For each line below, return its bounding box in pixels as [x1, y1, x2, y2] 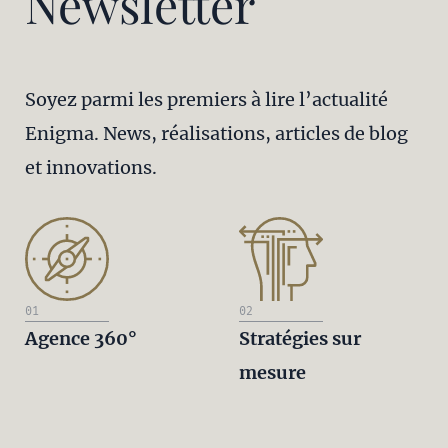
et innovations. [25, 156, 157, 179]
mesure [239, 361, 306, 384]
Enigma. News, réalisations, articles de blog [25, 122, 408, 145]
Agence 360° [25, 327, 137, 350]
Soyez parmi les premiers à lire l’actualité [25, 88, 388, 111]
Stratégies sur [239, 327, 361, 350]
